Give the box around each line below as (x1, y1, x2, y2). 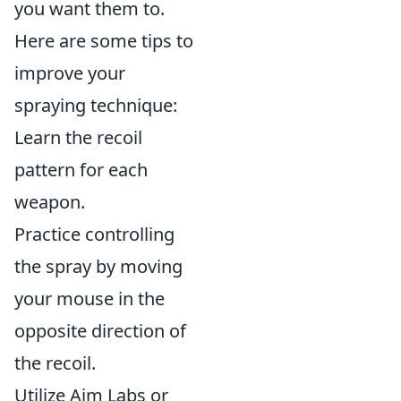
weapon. (14, 190, 85, 214)
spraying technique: (14, 93, 177, 117)
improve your (14, 61, 125, 85)
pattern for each (14, 158, 148, 182)
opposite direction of (14, 319, 186, 343)
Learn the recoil (14, 125, 142, 149)
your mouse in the (14, 286, 165, 311)
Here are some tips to (14, 29, 193, 53)
